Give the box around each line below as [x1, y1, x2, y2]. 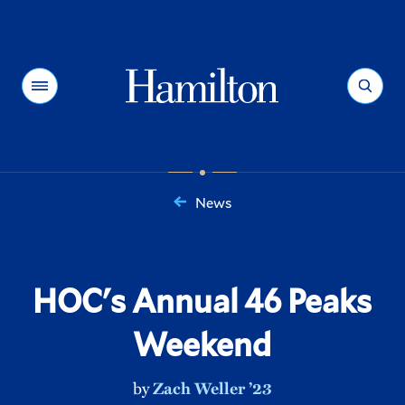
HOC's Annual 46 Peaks [33, 278, 372, 322]
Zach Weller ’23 [152, 376, 272, 400]
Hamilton [125, 14, 188, 35]
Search [342, 60, 385, 80]
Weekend [133, 322, 272, 365]
